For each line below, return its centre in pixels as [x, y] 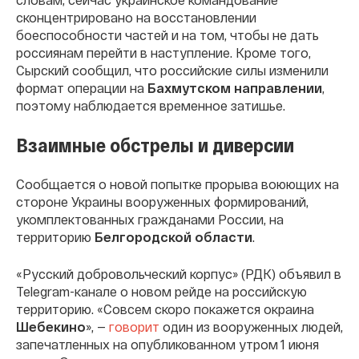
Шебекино [51, 326]
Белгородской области [173, 236]
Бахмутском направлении [235, 87]
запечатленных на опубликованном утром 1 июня [167, 344]
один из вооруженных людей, [251, 326]
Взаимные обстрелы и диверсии [155, 144]
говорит [134, 326]
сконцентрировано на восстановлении [136, 17]
